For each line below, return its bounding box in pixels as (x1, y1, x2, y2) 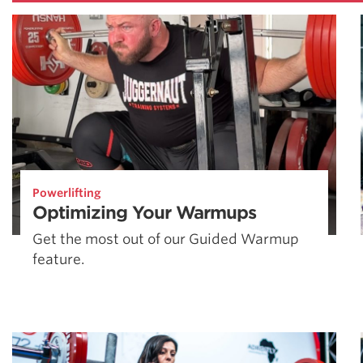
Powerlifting (32, 186, 101, 199)
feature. (32, 251, 84, 268)
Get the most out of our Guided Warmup (32, 231, 299, 248)
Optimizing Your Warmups (32, 202, 256, 223)
